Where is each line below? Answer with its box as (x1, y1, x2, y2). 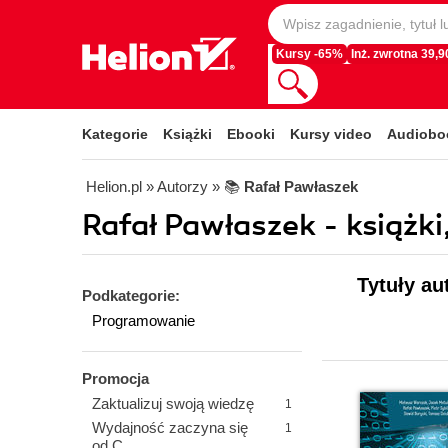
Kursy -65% (276, 48, 343, 60)
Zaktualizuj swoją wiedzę (92, 395, 254, 412)
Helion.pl (86, 178, 142, 195)
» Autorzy (146, 178, 208, 195)
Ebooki (227, 126, 275, 142)
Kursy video (290, 126, 372, 142)
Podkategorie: (82, 287, 180, 304)
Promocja (82, 370, 149, 387)
